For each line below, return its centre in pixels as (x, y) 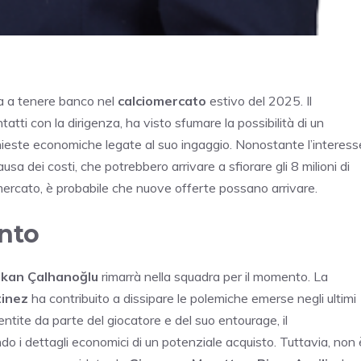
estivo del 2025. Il (259, 101)
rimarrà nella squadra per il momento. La (213, 277)
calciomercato (162, 101)
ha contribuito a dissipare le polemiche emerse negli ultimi (192, 299)
